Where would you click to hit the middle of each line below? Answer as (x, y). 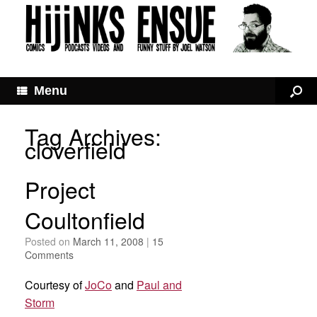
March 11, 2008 (108, 242)
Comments (49, 255)
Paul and (159, 285)
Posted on (52, 242)
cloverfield (75, 150)
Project (60, 189)
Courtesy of (55, 285)
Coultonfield (85, 220)
